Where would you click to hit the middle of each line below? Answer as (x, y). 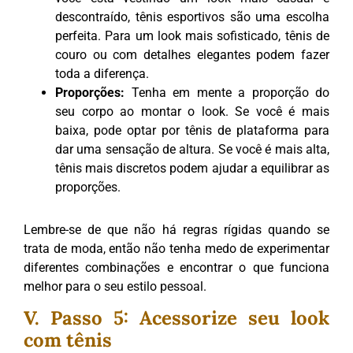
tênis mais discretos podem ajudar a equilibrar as (192, 168)
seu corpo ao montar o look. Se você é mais (192, 111)
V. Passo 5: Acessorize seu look (176, 318)
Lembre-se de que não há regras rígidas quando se (176, 229)
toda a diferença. (102, 73)
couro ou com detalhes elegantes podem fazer (192, 54)
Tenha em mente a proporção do (227, 92)
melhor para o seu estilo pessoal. (115, 286)
